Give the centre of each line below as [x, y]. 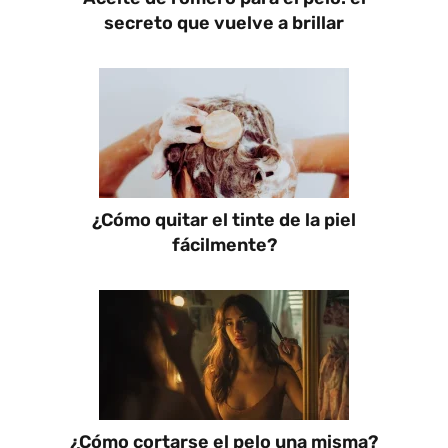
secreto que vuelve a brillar [224, 22]
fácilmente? [224, 244]
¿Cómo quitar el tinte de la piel [224, 219]
